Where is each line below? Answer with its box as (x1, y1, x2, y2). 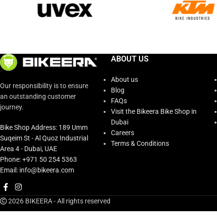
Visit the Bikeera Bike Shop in (111, 107, 197, 115)
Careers (111, 128, 134, 137)
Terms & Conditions (111, 139, 169, 147)
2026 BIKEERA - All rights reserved (7, 197, 110, 205)
